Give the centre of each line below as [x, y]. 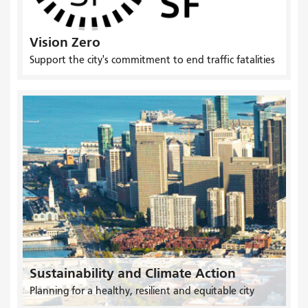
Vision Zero [65, 42]
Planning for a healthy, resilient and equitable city [142, 290]
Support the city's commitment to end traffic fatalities [152, 59]
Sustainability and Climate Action [132, 273]
